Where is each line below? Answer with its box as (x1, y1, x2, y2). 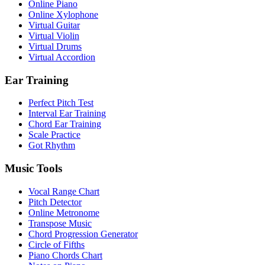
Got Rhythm (28, 140, 75, 151)
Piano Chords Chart (28, 250, 102, 260)
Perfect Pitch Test (28, 98, 93, 108)
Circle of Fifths (28, 239, 85, 250)
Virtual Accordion (28, 52, 95, 62)
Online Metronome (28, 207, 99, 218)
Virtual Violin (28, 31, 79, 41)
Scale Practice (28, 130, 80, 140)
